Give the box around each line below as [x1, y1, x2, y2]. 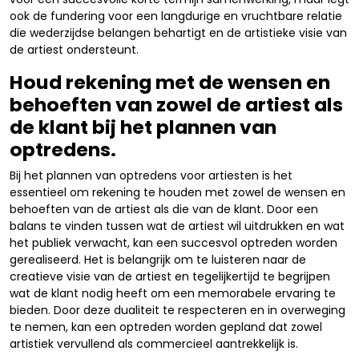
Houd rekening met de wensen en [10, 69, 330, 95]
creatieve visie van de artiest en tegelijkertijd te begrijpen [10, 268, 330, 284]
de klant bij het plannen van [10, 114, 276, 140]
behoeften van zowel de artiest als [10, 91, 343, 118]
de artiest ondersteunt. [10, 42, 139, 58]
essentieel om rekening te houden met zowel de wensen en [10, 184, 345, 200]
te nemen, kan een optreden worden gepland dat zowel [10, 319, 322, 335]
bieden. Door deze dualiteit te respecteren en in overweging [10, 302, 345, 318]
